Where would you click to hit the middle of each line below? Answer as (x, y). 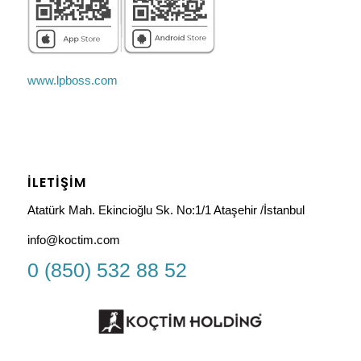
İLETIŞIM (57, 183)
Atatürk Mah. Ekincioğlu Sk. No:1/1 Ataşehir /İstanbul (166, 210)
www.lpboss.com (72, 80)
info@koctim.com (73, 239)
